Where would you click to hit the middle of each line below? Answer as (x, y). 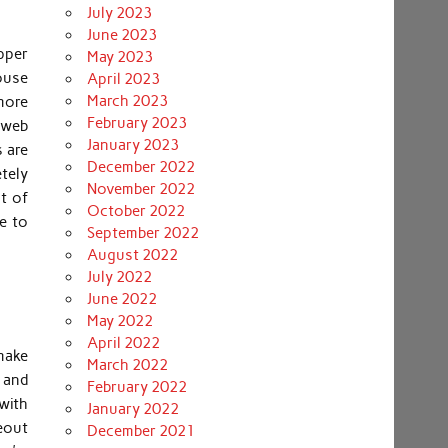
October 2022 (135, 211)
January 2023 (132, 145)
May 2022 (119, 321)
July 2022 (119, 277)
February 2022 (136, 387)
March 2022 (127, 365)
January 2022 (132, 409)
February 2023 (136, 123)
